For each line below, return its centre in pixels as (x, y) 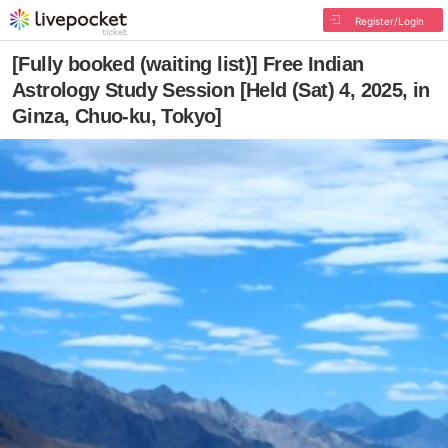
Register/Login (389, 21)
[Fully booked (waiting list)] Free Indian (188, 64)
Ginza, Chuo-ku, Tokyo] (117, 116)
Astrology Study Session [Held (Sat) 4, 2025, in (221, 90)
